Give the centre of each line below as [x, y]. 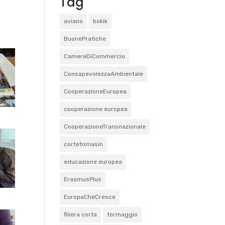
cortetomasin [84, 144]
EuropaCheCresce [90, 197]
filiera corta [81, 214]
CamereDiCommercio [95, 56]
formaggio [123, 214]
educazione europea [93, 162]
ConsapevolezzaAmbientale [104, 74]
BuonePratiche [85, 39]
